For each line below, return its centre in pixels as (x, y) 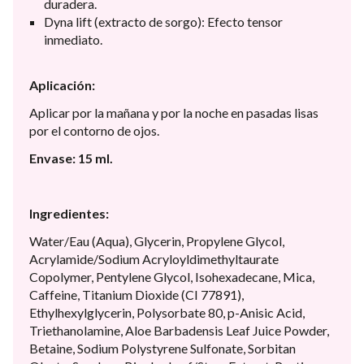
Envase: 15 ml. (71, 158)
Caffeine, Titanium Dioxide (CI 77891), (136, 294)
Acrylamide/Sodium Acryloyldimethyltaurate (154, 258)
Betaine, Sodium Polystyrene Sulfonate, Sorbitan (162, 348)
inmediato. (73, 39)
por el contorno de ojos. (94, 130)
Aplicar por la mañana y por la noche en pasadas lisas (174, 112)
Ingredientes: (69, 213)
